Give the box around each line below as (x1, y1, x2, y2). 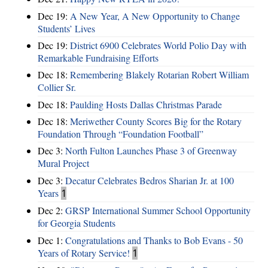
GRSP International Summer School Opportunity (65, 204, 251, 217)
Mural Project (38, 157, 89, 170)
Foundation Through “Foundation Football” (38, 127, 203, 141)
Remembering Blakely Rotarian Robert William (70, 68, 249, 81)
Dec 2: (38, 204, 65, 217)
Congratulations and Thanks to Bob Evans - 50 (65, 233, 243, 246)
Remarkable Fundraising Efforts (38, 51, 159, 64)
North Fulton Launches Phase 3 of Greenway (65, 144, 237, 157)
